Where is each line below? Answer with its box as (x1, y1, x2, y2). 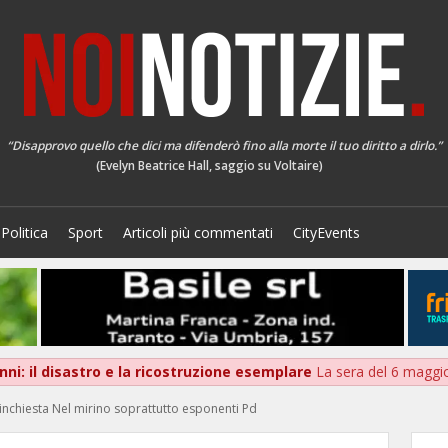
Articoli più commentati (123, 223, 273, 242)
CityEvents (293, 223, 360, 242)
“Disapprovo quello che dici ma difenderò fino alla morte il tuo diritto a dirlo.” (6, 137, 442, 154)
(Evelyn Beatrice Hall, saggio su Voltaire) (95, 157, 323, 174)
